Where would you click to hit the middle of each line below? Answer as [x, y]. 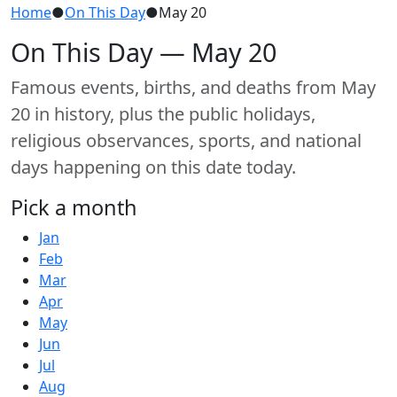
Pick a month [74, 207]
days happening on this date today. [153, 167]
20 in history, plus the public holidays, [163, 113]
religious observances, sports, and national [186, 140]
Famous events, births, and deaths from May [193, 87]
